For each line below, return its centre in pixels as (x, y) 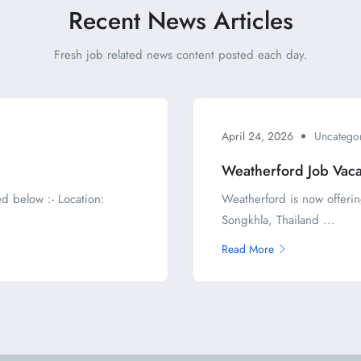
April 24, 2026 (257, 136)
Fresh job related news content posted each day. (180, 55)
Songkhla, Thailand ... (278, 220)
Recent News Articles (180, 21)
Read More (248, 249)
